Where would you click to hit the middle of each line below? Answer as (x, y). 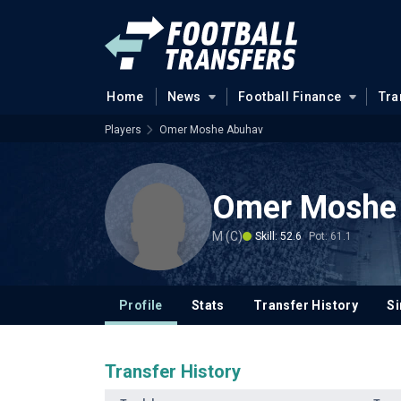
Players (123, 130)
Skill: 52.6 (278, 236)
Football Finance (290, 97)
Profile (141, 305)
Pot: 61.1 (330, 236)
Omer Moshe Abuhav (211, 130)
